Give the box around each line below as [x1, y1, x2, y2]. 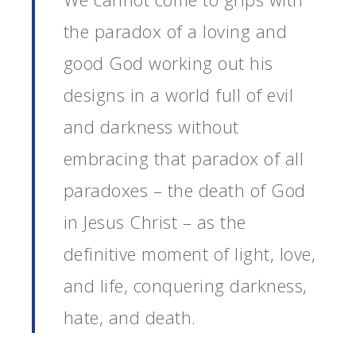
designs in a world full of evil [63, 82, 294, 106]
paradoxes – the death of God [63, 177, 306, 202]
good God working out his [63, 50, 273, 75]
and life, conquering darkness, [63, 273, 308, 297]
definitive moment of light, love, [63, 241, 316, 265]
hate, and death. [63, 304, 196, 329]
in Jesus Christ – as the [63, 209, 246, 234]
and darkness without [63, 114, 239, 138]
